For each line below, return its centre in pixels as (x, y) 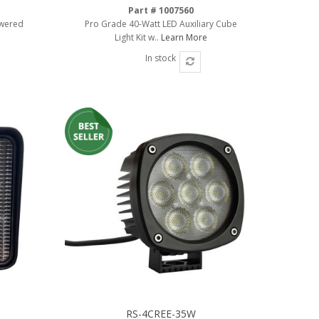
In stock (161, 58)
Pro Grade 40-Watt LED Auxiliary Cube (161, 23)
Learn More (184, 37)
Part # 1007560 (161, 10)
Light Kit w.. (137, 37)
